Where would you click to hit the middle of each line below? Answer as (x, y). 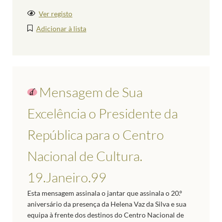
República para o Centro (96, 135)
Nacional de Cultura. (85, 156)
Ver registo (56, 14)
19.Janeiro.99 (67, 177)
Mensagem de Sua (91, 92)
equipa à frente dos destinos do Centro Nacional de (106, 215)
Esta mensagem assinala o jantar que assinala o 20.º (105, 193)
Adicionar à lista (61, 29)
